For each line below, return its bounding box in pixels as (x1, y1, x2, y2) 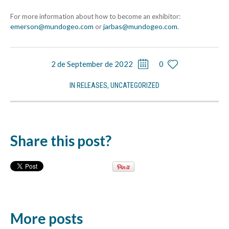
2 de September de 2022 (51, 59, 133, 68)
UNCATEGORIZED (110, 81, 159, 89)
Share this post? (10, 132, 111, 149)
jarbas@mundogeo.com (103, 22, 177, 31)
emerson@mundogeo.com (10, 22, 94, 31)
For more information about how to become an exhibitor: (10, 12, 180, 20)
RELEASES (77, 81, 107, 89)
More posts (10, 209, 83, 227)
